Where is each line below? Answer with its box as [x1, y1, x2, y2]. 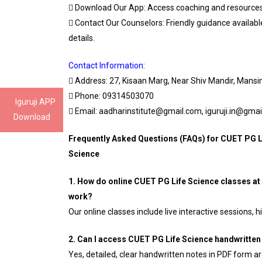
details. [68, 33, 95, 43]
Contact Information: [68, 61, 145, 70]
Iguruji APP [15, 97, 56, 107]
